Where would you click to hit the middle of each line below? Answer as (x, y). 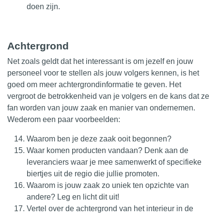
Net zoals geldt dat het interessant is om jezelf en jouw (100, 61)
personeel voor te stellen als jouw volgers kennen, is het (103, 73)
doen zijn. (43, 6)
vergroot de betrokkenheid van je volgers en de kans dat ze (108, 96)
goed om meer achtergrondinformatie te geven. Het (94, 84)
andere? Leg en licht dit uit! (73, 197)
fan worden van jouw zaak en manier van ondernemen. (101, 108)
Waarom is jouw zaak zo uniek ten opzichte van (108, 185)
